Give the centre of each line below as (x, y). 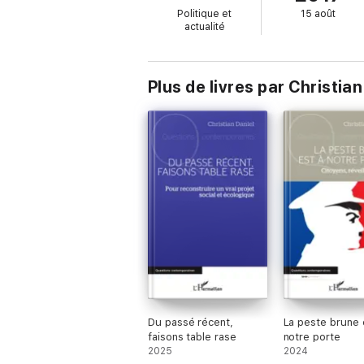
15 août (318, 14)
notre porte (312, 337)
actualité (204, 27)
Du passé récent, (191, 322)
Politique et (205, 14)
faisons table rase (192, 337)
